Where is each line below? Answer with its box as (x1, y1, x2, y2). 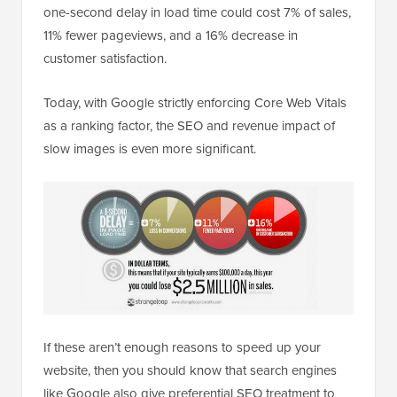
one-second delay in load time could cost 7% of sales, (43, 3, 351, 23)
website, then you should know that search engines (43, 360, 337, 380)
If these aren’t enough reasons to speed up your (43, 337, 321, 357)
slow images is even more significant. (43, 139, 256, 160)
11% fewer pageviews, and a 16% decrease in (43, 26, 298, 46)
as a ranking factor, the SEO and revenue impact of (43, 116, 335, 136)
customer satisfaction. (43, 49, 167, 69)
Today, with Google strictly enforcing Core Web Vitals (43, 93, 346, 113)
